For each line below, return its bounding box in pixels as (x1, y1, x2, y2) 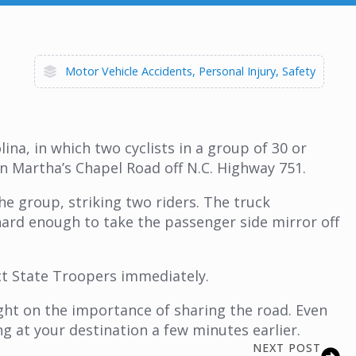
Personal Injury (199, 64, 276, 79)
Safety (282, 64, 315, 79)
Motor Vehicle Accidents (65, 64, 192, 79)
